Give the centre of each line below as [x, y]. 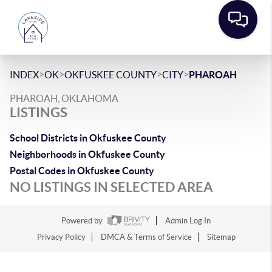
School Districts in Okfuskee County [88, 138]
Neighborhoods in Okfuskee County [87, 154]
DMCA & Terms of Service [146, 237]
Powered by [83, 221]
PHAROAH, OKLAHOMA [64, 98]
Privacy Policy [61, 237]
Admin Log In [188, 221]
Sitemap [221, 237]
